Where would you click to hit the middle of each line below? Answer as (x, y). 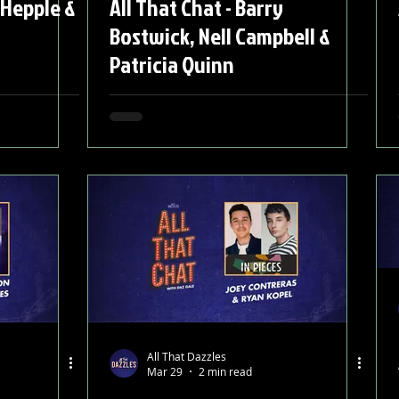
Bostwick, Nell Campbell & (220, 36)
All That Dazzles (187, 356)
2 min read (225, 371)
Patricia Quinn (172, 64)
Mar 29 (165, 371)
